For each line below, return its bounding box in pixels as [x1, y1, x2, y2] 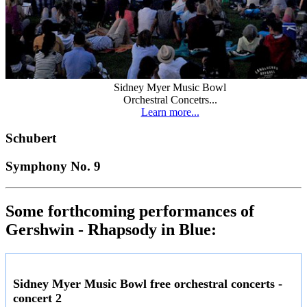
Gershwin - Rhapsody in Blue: [5, 220, 217, 238]
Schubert [5, 131, 56, 146]
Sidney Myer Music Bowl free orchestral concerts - [13, 276, 282, 291]
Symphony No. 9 [5, 159, 101, 174]
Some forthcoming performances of [5, 201, 254, 220]
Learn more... [140, 106, 199, 118]
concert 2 [13, 291, 62, 305]
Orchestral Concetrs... [123, 93, 217, 106]
